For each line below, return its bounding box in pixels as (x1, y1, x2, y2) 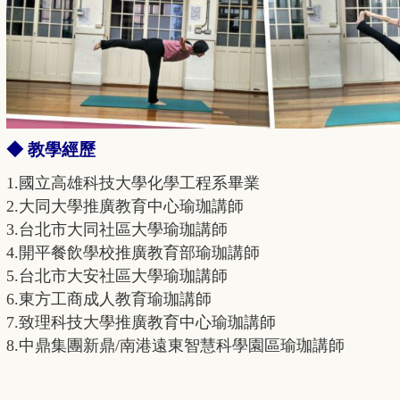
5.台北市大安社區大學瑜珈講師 (6, 267, 228, 286)
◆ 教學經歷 (6, 140, 96, 160)
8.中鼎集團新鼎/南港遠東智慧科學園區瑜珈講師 (6, 337, 345, 355)
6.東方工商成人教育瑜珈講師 (6, 290, 212, 309)
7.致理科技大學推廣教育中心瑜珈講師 (6, 313, 276, 332)
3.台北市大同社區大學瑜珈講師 (6, 221, 228, 239)
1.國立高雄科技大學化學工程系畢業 (6, 174, 260, 193)
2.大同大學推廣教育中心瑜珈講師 (6, 197, 244, 216)
